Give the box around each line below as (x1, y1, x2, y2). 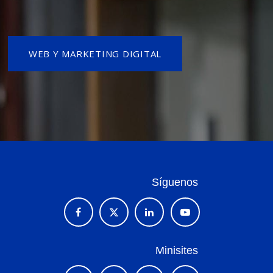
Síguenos (151, 176, 198, 189)
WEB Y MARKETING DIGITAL (28, 48, 162, 60)
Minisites (155, 244, 198, 257)
